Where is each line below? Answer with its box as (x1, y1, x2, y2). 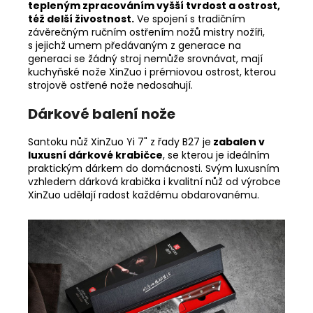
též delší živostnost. (28, 11, 134, 26)
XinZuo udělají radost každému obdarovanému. (28, 187, 262, 202)
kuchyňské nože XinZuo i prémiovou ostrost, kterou (28, 64, 276, 79)
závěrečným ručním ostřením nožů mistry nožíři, (28, 24, 265, 39)
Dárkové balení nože (28, 103, 175, 124)
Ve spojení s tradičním (137, 11, 245, 26)
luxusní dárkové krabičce (28, 147, 163, 162)
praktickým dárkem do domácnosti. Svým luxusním (28, 161, 279, 175)
